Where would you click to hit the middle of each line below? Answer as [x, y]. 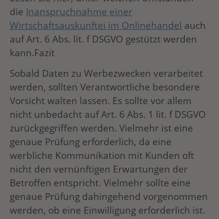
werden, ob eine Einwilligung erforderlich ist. [108, 210]
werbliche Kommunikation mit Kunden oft [102, 155]
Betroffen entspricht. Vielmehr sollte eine [100, 183]
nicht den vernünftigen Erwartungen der [99, 169]
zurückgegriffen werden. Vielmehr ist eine [101, 128]
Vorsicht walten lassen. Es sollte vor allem [101, 101]
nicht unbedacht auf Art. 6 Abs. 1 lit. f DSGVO [108, 114]
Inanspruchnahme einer [79, 11]
